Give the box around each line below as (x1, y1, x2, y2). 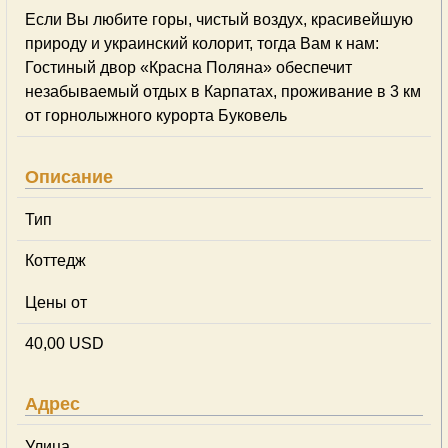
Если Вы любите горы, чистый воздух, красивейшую (25, 11, 413, 28)
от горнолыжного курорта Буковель (25, 107, 287, 124)
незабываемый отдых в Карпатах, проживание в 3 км (25, 83, 421, 100)
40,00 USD (25, 335, 104, 352)
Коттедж (25, 252, 86, 269)
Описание (25, 167, 113, 187)
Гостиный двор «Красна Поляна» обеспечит (25, 59, 352, 76)
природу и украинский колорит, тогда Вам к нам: (25, 35, 379, 52)
